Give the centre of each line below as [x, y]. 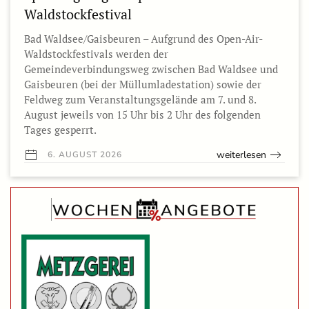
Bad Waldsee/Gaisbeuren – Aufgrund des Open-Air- [143, 38]
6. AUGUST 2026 [83, 154]
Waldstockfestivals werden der [96, 53]
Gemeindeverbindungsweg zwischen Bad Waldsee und [151, 69]
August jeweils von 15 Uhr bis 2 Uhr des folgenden [142, 114]
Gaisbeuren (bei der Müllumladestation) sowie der [143, 84]
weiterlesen [241, 154]
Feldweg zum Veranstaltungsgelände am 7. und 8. [140, 99]
